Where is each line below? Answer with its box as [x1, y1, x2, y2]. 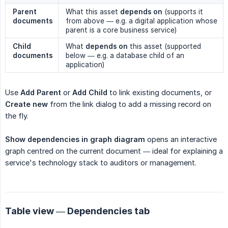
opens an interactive [145, 134, 217, 144]
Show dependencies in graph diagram [5, 134, 145, 144]
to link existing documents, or [107, 88, 212, 97]
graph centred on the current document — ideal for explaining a [5, 146, 223, 155]
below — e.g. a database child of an [66, 51, 184, 60]
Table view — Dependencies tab [5, 205, 150, 216]
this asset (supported [128, 42, 201, 50]
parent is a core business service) [66, 25, 177, 34]
